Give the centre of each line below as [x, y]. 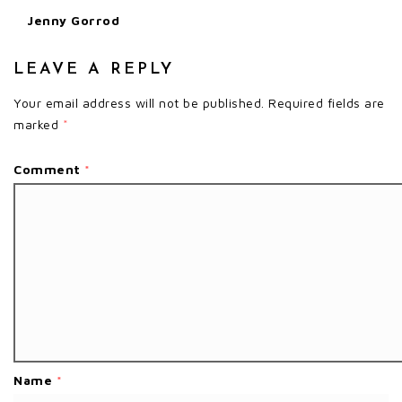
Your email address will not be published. [139, 102]
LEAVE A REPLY [94, 69]
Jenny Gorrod [73, 20]
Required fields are [327, 102]
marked [38, 124]
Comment [49, 169]
